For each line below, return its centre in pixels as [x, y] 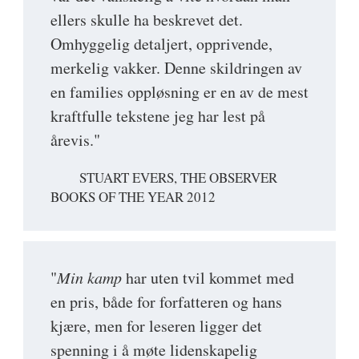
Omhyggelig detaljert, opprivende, [161, 43]
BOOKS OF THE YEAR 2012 [133, 196]
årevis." [75, 139]
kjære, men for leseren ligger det [156, 325]
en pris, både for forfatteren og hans [166, 301]
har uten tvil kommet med [208, 277]
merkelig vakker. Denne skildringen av [176, 67]
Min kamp [89, 277]
